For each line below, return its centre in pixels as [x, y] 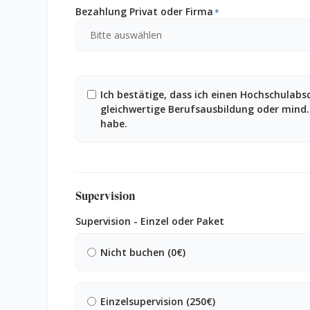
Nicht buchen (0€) [143, 253]
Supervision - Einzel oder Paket [150, 221]
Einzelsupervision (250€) [157, 302]
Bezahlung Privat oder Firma [144, 11]
